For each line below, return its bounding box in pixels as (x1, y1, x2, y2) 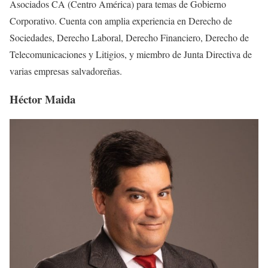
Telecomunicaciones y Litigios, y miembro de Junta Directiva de (10, 48, 252, 61)
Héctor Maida (10, 90, 75, 107)
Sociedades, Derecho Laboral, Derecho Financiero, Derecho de (10, 31, 249, 44)
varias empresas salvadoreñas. (10, 65, 122, 78)
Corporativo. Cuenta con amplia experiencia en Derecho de (10, 14, 232, 28)
